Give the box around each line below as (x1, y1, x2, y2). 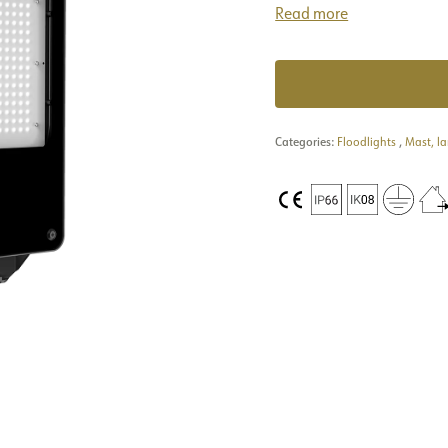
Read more (275, 3, 349, 23)
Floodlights (337, 134, 397, 149)
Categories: (275, 134, 338, 149)
